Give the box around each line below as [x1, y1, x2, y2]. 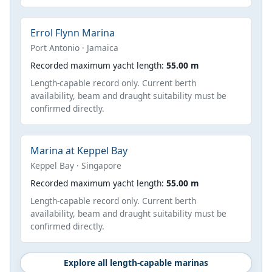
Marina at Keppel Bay [30, 143, 127, 157]
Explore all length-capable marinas [64, 257, 208, 269]
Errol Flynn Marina [30, 25, 115, 39]
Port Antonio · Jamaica [30, 41, 118, 53]
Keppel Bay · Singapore [30, 159, 121, 171]
